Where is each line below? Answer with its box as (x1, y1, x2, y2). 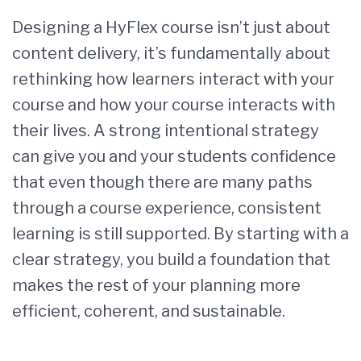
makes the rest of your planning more (12, 275, 301, 295)
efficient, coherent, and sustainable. (12, 301, 285, 321)
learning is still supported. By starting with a (12, 223, 349, 243)
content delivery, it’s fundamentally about (12, 43, 330, 63)
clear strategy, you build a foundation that (12, 249, 330, 269)
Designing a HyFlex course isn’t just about (12, 17, 330, 37)
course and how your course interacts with (12, 94, 335, 114)
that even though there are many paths (12, 172, 313, 192)
